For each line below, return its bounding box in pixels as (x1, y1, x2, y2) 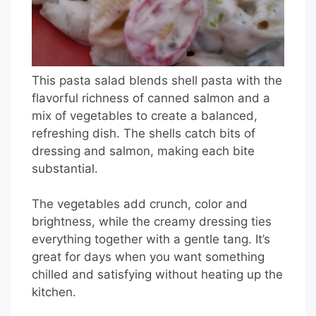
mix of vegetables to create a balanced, (32, 108, 257, 123)
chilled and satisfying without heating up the (32, 267, 283, 282)
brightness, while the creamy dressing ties (32, 214, 272, 229)
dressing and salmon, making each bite (32, 143, 255, 158)
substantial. (32, 161, 98, 176)
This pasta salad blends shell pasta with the (32, 73, 282, 87)
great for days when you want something (32, 250, 265, 265)
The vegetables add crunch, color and (32, 197, 248, 212)
